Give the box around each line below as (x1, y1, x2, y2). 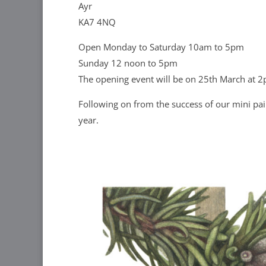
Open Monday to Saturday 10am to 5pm (78, 41, 244, 53)
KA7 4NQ (78, 16, 116, 28)
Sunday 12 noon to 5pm (78, 57, 178, 69)
